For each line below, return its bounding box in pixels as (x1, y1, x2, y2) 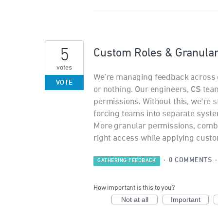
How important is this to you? (93, 184, 175, 192)
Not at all (121, 196, 148, 204)
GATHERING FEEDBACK (97, 158, 156, 164)
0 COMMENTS (169, 156, 212, 165)
